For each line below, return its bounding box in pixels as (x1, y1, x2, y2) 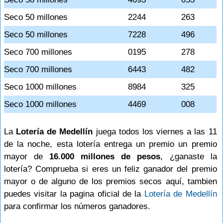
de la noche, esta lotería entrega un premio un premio (4, 139, 217, 149)
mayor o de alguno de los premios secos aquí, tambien (4, 177, 217, 186)
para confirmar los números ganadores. (4, 202, 150, 211)
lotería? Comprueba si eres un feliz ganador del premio (4, 164, 217, 174)
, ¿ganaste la (160, 152, 217, 161)
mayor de (4, 152, 50, 161)
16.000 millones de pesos (49, 152, 161, 161)
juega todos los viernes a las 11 (96, 127, 217, 136)
